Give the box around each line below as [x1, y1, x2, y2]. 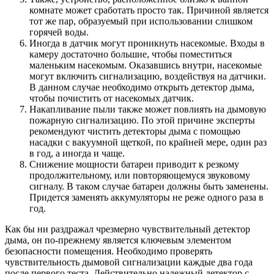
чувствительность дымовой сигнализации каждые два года [5, 256, 253, 267]
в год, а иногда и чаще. [29, 147, 125, 158]
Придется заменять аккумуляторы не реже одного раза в [29, 191, 264, 202]
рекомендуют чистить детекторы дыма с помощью [29, 125, 240, 136]
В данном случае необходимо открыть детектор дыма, [29, 81, 254, 92]
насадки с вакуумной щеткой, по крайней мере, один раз [29, 136, 267, 147]
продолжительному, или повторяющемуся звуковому [29, 169, 250, 180]
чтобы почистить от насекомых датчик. [29, 92, 194, 103]
